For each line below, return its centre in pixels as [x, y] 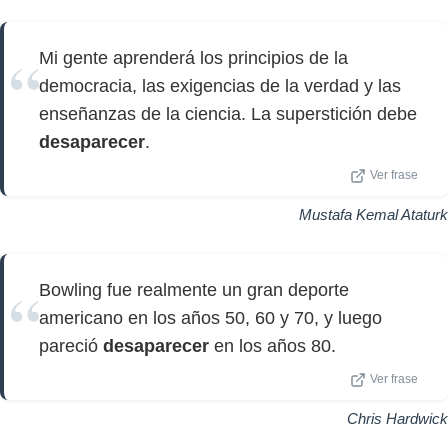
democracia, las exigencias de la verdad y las [220, 86]
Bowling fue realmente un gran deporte [194, 290]
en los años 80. [272, 346]
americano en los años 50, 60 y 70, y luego [210, 318]
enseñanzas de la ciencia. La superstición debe [228, 114]
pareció [71, 346]
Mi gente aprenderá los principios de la [193, 58]
